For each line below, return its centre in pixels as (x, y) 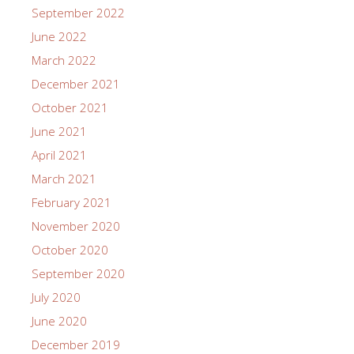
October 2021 (70, 107)
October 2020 (70, 249)
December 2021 (76, 83)
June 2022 (59, 36)
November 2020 (76, 226)
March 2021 (64, 178)
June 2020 (59, 320)
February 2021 (72, 202)
